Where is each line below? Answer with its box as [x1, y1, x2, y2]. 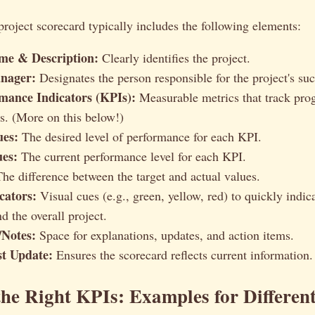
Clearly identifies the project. [98, 49, 250, 67]
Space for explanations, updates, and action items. [36, 226, 294, 244]
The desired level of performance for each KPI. [18, 128, 262, 146]
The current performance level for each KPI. [18, 148, 246, 165]
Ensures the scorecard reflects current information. [53, 246, 313, 264]
